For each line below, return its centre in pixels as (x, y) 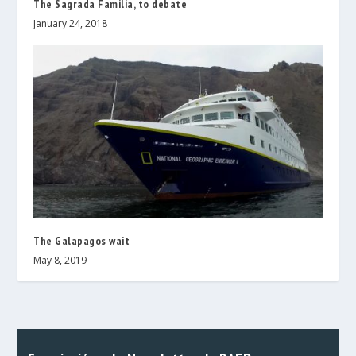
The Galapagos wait (82, 240)
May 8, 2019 (60, 260)
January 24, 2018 (71, 23)
